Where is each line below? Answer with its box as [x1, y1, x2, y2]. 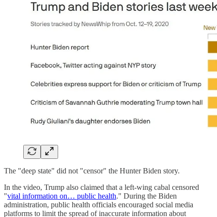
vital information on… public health [7, 191, 116, 200]
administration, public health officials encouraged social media [4, 200, 193, 209]
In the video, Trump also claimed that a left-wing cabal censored [4, 183, 199, 191]
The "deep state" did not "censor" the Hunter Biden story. [4, 166, 182, 175]
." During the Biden [116, 191, 177, 200]
